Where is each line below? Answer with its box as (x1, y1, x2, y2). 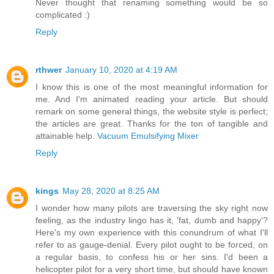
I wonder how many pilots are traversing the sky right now (35, 203, 268, 213)
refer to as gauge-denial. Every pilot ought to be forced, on (35, 240, 268, 250)
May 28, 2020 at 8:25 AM (62, 186, 160, 196)
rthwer (35, 65, 62, 75)
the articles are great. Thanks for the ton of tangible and (35, 119, 268, 129)
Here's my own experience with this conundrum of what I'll (35, 228, 268, 238)
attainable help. (35, 131, 97, 141)
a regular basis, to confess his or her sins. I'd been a (35, 252, 268, 262)
